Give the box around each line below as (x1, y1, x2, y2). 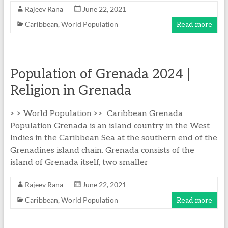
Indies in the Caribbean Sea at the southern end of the (10, 133, 217, 143)
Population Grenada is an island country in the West (10, 121, 210, 131)
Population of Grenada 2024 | (10, 66, 190, 82)
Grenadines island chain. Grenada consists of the (10, 146, 194, 155)
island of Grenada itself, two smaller (10, 158, 148, 167)
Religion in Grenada (10, 82, 131, 99)
